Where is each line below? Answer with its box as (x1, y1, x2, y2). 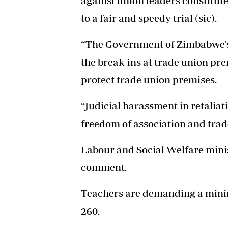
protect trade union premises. (81, 74, 217, 86)
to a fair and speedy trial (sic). (81, 12, 217, 24)
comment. (81, 161, 127, 174)
